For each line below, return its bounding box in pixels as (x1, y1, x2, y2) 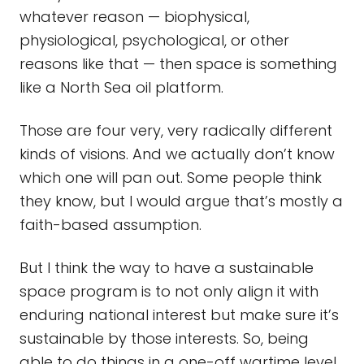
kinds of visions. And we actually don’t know (19, 144, 335, 164)
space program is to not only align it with (19, 281, 318, 301)
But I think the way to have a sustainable (19, 258, 314, 278)
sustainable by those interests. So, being (19, 328, 309, 349)
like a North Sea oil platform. (19, 77, 223, 97)
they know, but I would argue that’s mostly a (19, 191, 343, 211)
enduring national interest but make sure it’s (19, 305, 339, 325)
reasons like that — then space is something (19, 54, 337, 74)
